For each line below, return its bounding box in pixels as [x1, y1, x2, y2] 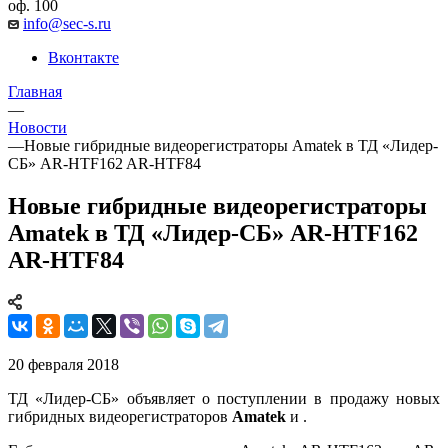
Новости [8, 118, 67, 136]
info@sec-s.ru [23, 14, 111, 32]
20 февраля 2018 [8, 355, 119, 373]
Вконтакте [48, 48, 119, 66]
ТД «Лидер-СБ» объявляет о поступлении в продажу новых [8, 389, 440, 407]
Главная [8, 82, 62, 100]
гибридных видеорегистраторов [8, 407, 232, 425]
